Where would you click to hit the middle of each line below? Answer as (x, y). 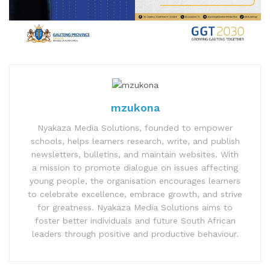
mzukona (135, 107)
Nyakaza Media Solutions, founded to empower (135, 127)
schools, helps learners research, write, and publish (135, 141)
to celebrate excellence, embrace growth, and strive (135, 194)
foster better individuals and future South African (135, 220)
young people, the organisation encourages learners (135, 181)
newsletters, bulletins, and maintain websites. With (135, 154)
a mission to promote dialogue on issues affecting (135, 167)
